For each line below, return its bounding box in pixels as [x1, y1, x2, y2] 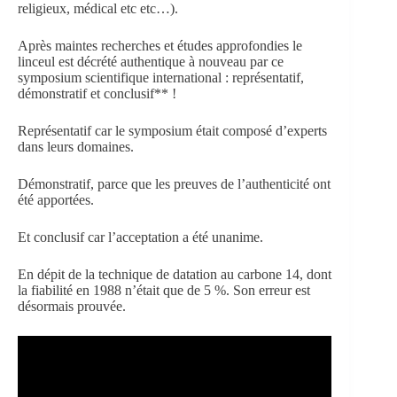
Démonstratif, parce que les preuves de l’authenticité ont [18, 175, 331, 191]
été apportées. [18, 191, 94, 207]
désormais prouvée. [18, 298, 126, 314]
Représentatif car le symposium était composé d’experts [18, 122, 327, 138]
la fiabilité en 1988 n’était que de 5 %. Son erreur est [18, 282, 310, 298]
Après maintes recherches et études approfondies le [18, 37, 302, 53]
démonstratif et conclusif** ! [18, 85, 176, 101]
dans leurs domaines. [18, 138, 134, 154]
